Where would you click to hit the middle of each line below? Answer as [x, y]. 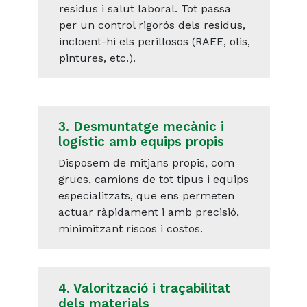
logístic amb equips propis [141, 142]
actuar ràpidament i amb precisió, [148, 212]
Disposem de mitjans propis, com [146, 163]
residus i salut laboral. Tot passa [145, 9]
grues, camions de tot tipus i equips [153, 180]
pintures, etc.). [97, 58]
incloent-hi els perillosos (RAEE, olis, [154, 42]
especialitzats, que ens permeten [146, 196]
